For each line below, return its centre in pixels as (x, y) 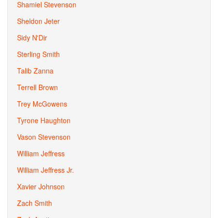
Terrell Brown (37, 87)
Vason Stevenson (44, 137)
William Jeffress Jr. (45, 170)
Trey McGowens (42, 104)
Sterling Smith (38, 54)
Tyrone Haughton (44, 120)
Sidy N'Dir (32, 37)
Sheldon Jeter (38, 21)
